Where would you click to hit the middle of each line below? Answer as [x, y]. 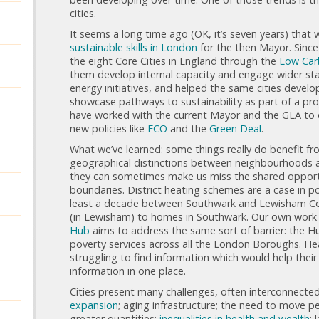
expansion [94, 305]
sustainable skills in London [134, 47]
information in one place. [128, 271]
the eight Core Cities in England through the [174, 61]
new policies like [109, 128]
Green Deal [235, 128]
